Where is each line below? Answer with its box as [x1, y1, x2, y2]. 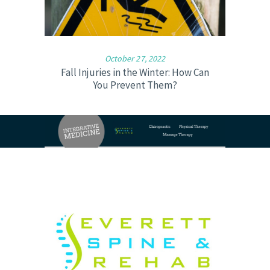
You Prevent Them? [93, 78, 177, 92]
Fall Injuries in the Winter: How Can [61, 65, 209, 79]
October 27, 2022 [105, 52, 165, 64]
